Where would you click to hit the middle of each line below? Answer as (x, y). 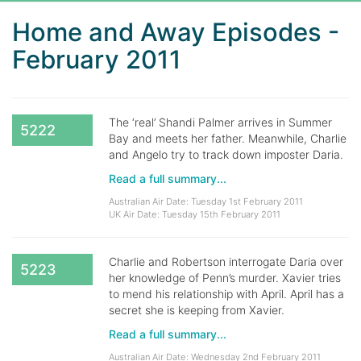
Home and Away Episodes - (176, 32)
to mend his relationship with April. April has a (226, 294)
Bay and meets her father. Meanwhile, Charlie (228, 138)
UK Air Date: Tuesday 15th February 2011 (195, 214)
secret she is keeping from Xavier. (197, 310)
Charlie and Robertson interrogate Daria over (226, 261)
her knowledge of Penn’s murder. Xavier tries (225, 278)
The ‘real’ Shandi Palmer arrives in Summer (220, 122)
